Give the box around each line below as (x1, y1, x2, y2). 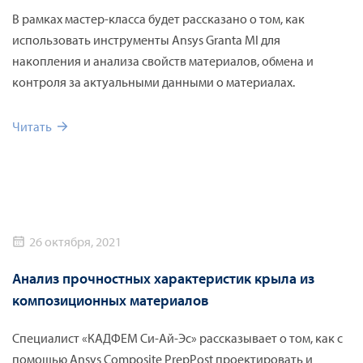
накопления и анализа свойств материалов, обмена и (12, 53, 314, 70)
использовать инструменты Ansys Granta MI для (12, 32, 280, 49)
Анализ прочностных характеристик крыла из (12, 269, 314, 288)
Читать (12, 118, 52, 135)
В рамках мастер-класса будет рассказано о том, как (12, 11, 305, 28)
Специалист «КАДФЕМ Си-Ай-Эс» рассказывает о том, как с (12, 330, 343, 347)
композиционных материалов (12, 291, 209, 310)
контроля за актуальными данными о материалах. (12, 74, 295, 91)
